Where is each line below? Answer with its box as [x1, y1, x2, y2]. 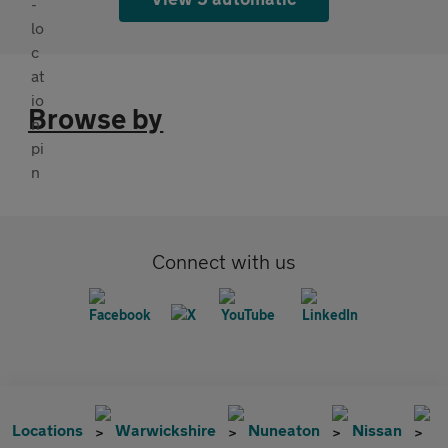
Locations [12, 420, 83, 440]
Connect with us [152, 250, 296, 274]
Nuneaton [248, 420, 320, 440]
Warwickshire [115, 420, 216, 440]
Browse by [28, 102, 164, 136]
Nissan [352, 420, 402, 440]
